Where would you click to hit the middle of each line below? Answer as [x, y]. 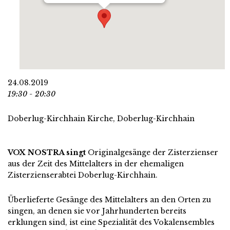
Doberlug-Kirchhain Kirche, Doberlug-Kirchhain [101, 119]
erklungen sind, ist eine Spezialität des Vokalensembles [111, 222]
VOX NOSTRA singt [47, 152]
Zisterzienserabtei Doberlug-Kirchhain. [83, 175]
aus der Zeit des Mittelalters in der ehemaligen [96, 164]
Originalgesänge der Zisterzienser [152, 152]
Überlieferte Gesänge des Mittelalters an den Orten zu [109, 200]
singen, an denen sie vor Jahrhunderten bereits [97, 211]
